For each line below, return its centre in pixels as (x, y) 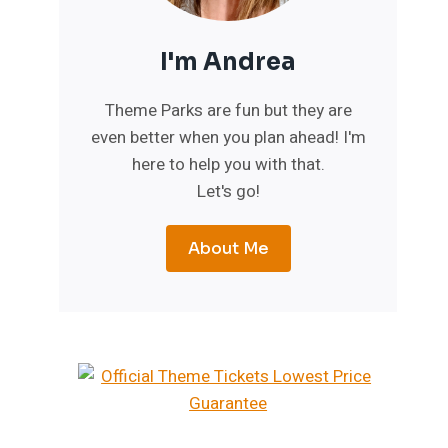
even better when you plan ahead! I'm (228, 137)
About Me (228, 248)
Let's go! (228, 191)
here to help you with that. (228, 164)
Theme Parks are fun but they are (228, 110)
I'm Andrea (228, 62)
